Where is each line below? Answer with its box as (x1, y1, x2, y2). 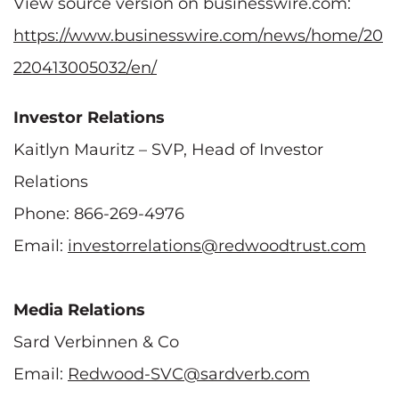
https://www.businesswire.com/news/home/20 (13, 25, 383, 45)
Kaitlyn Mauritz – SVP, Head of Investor (13, 139, 323, 159)
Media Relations (13, 299, 145, 320)
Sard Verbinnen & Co (13, 331, 179, 352)
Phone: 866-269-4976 (13, 203, 184, 224)
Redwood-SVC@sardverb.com (68, 363, 310, 384)
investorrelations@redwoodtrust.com (68, 235, 366, 256)
